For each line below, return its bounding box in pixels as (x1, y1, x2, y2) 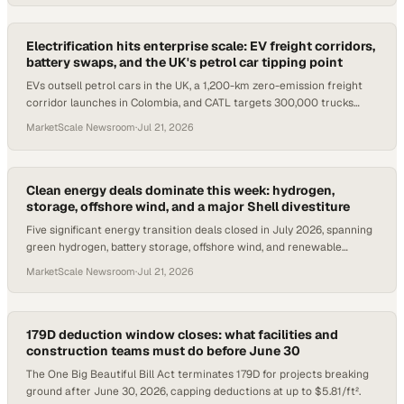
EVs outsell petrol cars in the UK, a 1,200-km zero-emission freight (26, 78, 363, 93)
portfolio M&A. (26, 257, 96, 271)
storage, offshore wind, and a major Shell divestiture (26, 198, 350, 215)
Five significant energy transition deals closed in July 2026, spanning (26, 223, 372, 237)
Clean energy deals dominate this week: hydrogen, (26, 182, 335, 198)
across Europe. (26, 113, 101, 127)
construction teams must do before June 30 (26, 343, 300, 359)
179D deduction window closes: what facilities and (26, 326, 338, 343)
